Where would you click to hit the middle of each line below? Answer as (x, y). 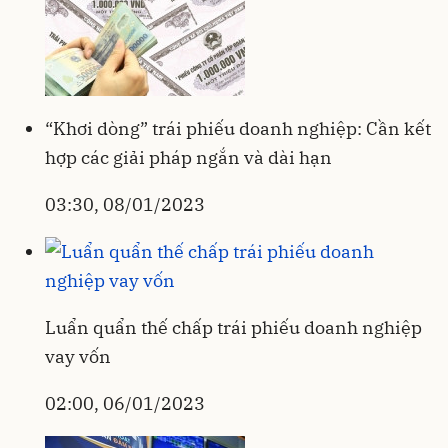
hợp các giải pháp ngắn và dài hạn (188, 157)
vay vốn (78, 356)
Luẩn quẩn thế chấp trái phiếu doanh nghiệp (233, 327)
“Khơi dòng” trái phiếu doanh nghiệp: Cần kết (238, 128)
